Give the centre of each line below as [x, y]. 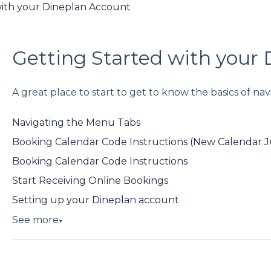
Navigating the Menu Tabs [76, 122]
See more [35, 220]
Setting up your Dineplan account [95, 200]
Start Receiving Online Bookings [90, 180]
